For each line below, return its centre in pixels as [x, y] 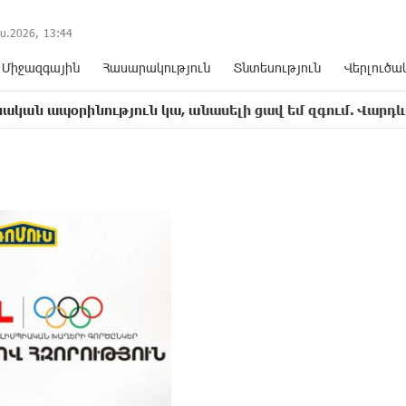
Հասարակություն [157, 68]
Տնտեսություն [277, 68]
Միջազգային [41, 68]
